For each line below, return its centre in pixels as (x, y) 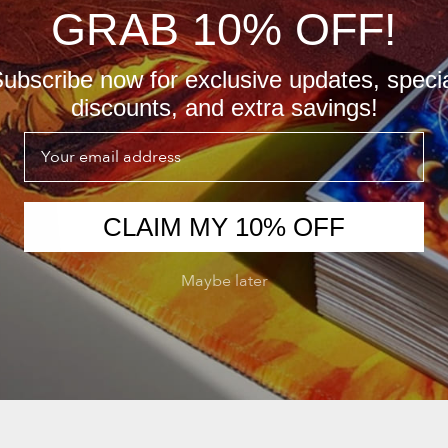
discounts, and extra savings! (224, 107)
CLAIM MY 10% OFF (224, 227)
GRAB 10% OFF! (224, 29)
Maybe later (224, 281)
